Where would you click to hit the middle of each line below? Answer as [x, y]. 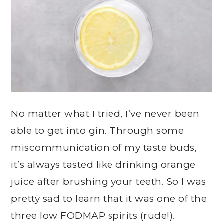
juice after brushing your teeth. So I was [109, 181]
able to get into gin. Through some [98, 131]
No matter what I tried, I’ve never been [105, 114]
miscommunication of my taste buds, [104, 148]
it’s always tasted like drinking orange [103, 165]
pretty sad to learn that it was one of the [109, 198]
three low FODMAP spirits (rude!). [93, 215]
